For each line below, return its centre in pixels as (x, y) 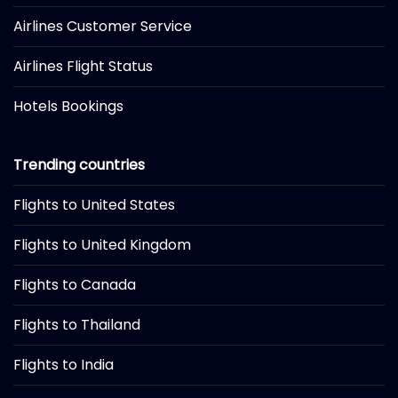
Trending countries (79, 165)
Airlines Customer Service (103, 27)
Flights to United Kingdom (102, 245)
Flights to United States (94, 205)
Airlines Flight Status (83, 67)
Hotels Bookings (68, 107)
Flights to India (64, 365)
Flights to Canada (75, 285)
